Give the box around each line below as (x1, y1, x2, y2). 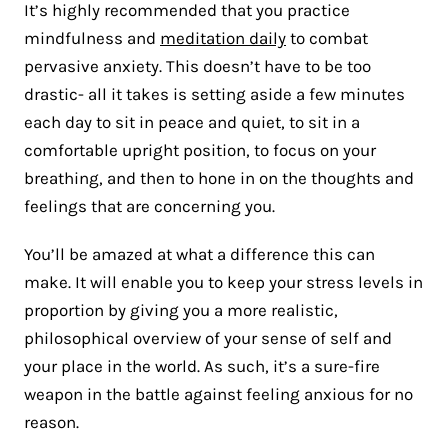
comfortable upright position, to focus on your (24, 140, 376, 161)
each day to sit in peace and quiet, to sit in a (24, 112, 360, 133)
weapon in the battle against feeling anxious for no (24, 384, 413, 405)
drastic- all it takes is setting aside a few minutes (24, 84, 405, 105)
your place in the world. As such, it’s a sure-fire (24, 356, 380, 377)
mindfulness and (24, 28, 160, 49)
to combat (286, 28, 368, 49)
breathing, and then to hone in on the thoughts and (24, 168, 414, 189)
